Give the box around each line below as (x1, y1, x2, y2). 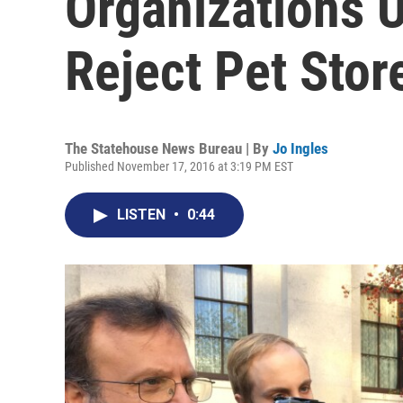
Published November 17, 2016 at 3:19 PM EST (65, 159, 293, 174)
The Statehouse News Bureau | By (65, 139, 273, 157)
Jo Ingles (273, 139, 328, 157)
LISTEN (117, 206, 169, 223)
